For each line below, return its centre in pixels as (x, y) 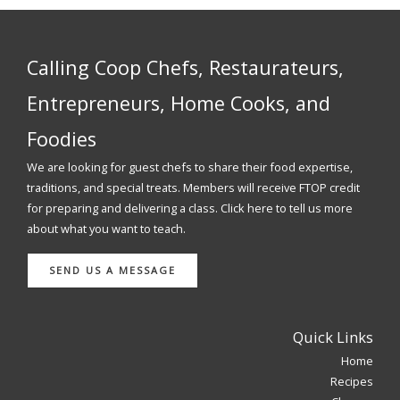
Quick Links (333, 337)
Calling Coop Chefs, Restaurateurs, (185, 68)
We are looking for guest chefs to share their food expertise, (190, 167)
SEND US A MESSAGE (112, 271)
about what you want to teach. (106, 229)
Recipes (352, 382)
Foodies (62, 139)
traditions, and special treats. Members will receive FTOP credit (193, 188)
